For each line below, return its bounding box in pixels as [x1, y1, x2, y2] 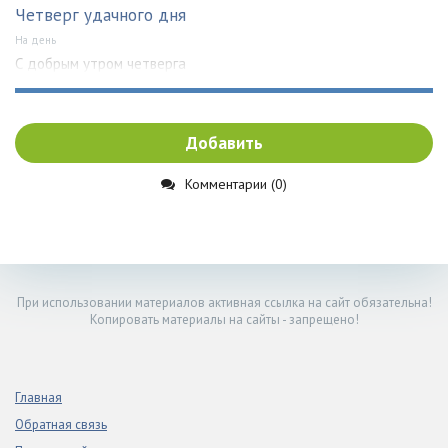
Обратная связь [15, 415, 107, 433]
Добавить [185, 131, 263, 154]
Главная [15, 388, 62, 406]
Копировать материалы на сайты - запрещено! [89, 310, 359, 328]
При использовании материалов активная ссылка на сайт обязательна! [16, 293, 432, 311]
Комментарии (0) [185, 174, 287, 193]
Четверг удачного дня [15, 3, 186, 26]
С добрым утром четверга [15, 53, 186, 73]
